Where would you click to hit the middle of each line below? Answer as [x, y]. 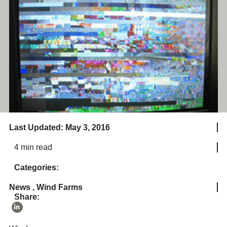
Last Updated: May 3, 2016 [59, 127]
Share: [27, 197]
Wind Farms [59, 187]
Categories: [36, 167]
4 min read [33, 147]
